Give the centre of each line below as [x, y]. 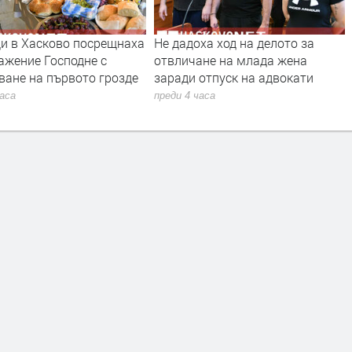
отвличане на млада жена [230, 60]
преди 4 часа [184, 96]
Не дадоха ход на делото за [234, 42]
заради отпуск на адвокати [233, 77]
